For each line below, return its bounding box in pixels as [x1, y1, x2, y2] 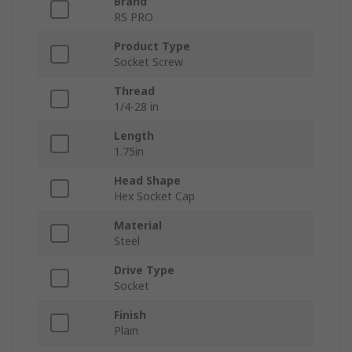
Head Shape [114, 173, 181, 189]
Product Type [114, 38, 190, 54]
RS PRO [114, 9, 153, 25]
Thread [114, 83, 155, 99]
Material [114, 218, 162, 233]
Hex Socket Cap [114, 189, 195, 204]
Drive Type [114, 262, 174, 278]
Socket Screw [114, 54, 183, 70]
